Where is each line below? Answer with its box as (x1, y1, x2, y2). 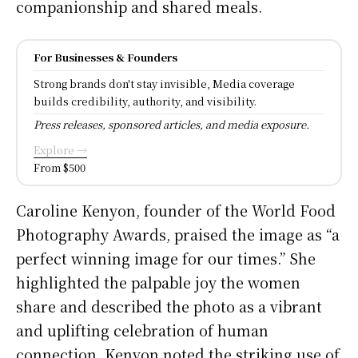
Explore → (34, 141, 87, 157)
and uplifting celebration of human (16, 319, 268, 340)
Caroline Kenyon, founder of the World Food (16, 199, 336, 221)
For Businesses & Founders (34, 49, 177, 65)
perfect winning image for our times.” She (16, 247, 316, 268)
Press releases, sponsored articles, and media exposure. (34, 116, 309, 132)
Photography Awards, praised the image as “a (16, 223, 340, 245)
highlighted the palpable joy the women (16, 271, 300, 292)
